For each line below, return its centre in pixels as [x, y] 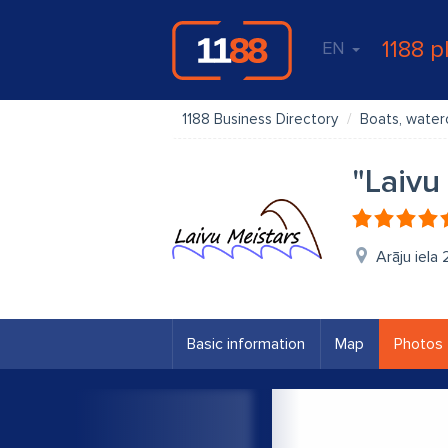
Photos [418, 344]
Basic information [246, 344]
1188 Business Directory [260, 119]
